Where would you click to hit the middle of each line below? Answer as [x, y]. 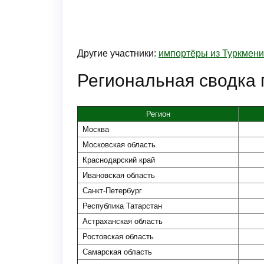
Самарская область [117, 252]
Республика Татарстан [122, 206]
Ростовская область [118, 237]
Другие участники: [118, 53]
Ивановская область [119, 175]
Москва [96, 129]
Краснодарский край [119, 160]
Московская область [119, 145]
